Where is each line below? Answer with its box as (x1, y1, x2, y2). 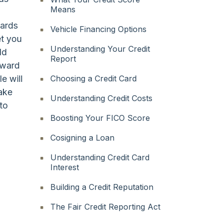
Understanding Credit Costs (50, 93, 153, 103)
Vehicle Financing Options (50, 24, 147, 34)
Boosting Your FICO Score (50, 112, 150, 123)
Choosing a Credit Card (50, 73, 137, 83)
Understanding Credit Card (50, 152, 150, 162)
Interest (50, 162, 79, 172)
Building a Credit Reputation (50, 182, 154, 192)
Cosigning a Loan (50, 132, 115, 143)
